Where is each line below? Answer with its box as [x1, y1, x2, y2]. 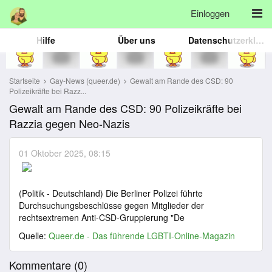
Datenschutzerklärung [256, 34, 264, 46]
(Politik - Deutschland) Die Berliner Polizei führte [19, 187, 203, 199]
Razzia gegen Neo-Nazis [9, 115, 130, 131]
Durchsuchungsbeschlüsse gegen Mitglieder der [19, 199, 204, 211]
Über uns [118, 34, 155, 46]
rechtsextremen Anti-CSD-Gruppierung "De [19, 211, 185, 223]
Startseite [9, 75, 40, 86]
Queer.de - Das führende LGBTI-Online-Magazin [49, 229, 235, 242]
